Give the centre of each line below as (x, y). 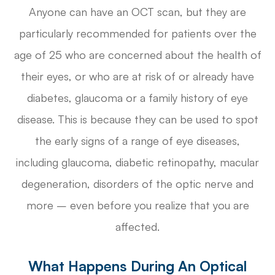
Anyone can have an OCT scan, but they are (137, 11)
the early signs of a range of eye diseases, (137, 140)
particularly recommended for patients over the (137, 33)
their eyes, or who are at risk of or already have (137, 76)
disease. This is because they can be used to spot (137, 119)
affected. (137, 226)
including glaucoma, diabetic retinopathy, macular (137, 162)
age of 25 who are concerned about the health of (137, 54)
